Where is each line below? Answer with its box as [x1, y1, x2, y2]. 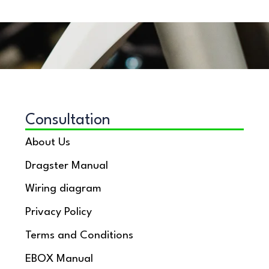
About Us [25, 136, 70, 148]
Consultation [25, 113, 110, 128]
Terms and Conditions [25, 230, 133, 241]
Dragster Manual [25, 160, 108, 171]
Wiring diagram [25, 183, 101, 195]
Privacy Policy [25, 207, 92, 218]
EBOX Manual [25, 253, 93, 264]
